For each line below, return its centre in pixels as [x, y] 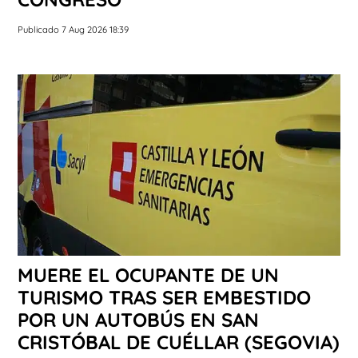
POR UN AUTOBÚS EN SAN [138, 320]
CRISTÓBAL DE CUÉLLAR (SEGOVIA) [179, 342]
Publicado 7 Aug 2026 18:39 [73, 29]
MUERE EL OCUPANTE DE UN [148, 275]
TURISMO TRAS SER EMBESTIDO [164, 298]
